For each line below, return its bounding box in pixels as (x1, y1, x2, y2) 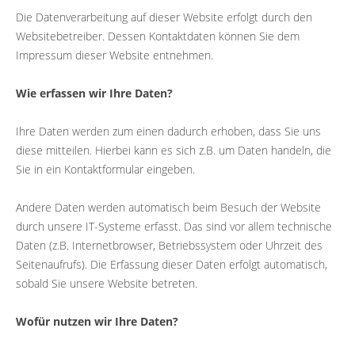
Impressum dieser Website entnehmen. (16, 47, 213, 63)
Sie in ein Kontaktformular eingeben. (16, 161, 195, 177)
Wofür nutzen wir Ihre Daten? (16, 313, 178, 329)
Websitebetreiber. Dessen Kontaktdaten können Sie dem (16, 28, 300, 44)
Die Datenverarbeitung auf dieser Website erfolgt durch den (16, 9, 312, 25)
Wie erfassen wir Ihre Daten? (16, 85, 173, 101)
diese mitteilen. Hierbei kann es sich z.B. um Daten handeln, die (16, 142, 331, 158)
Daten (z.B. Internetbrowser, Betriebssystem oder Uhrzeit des (16, 237, 323, 253)
